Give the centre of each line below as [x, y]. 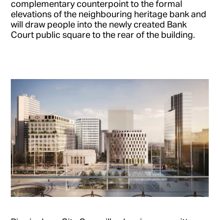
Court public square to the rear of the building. [103, 35]
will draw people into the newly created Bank [99, 24]
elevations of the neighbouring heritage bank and [109, 14]
